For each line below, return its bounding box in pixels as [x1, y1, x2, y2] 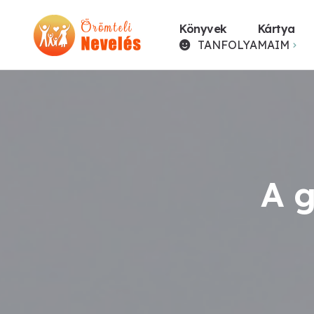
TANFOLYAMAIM [197, 38, 289, 52]
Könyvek [179, 22, 227, 36]
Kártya [257, 22, 295, 36]
